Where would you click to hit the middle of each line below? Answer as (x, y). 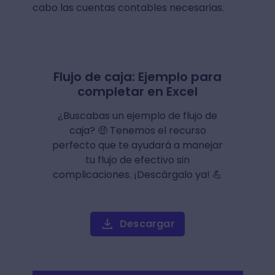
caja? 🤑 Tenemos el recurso (137, 130)
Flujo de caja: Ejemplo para (137, 76)
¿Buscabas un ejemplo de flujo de (137, 115)
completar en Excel (137, 91)
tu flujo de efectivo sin (137, 160)
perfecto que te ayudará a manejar (137, 145)
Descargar (147, 223)
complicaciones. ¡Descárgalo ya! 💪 (137, 174)
